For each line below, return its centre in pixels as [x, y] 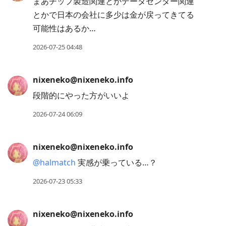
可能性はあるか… [64, 29]
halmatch [58, 163]
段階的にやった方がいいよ [81, 96]
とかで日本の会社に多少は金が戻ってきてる [114, 15]
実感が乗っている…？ [116, 163]
